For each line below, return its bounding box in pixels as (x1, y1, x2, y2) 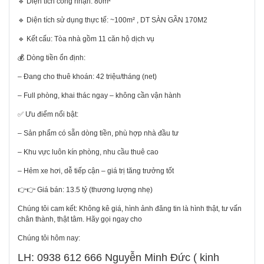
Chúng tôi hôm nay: (18, 234, 80, 243)
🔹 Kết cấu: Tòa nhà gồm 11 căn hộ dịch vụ (18, 35, 154, 44)
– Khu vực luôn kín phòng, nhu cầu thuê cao (18, 148, 159, 157)
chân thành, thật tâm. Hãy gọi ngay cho (18, 215, 142, 224)
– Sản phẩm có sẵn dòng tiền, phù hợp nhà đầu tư (18, 129, 179, 138)
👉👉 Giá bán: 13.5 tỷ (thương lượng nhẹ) (18, 186, 153, 194)
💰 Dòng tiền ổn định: (18, 54, 85, 62)
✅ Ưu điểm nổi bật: (18, 110, 78, 119)
